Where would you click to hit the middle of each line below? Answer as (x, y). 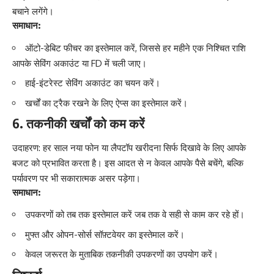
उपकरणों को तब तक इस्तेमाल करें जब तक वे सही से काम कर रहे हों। (135, 215)
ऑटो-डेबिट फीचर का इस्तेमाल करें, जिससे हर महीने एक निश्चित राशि (135, 48)
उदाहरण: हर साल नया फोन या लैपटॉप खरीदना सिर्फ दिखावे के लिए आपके (129, 147)
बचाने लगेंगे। (33, 12)
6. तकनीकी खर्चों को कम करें (78, 124)
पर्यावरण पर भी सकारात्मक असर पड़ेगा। (76, 178)
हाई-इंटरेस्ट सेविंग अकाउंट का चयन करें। (93, 83)
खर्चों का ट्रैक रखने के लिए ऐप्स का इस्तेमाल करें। (106, 103)
